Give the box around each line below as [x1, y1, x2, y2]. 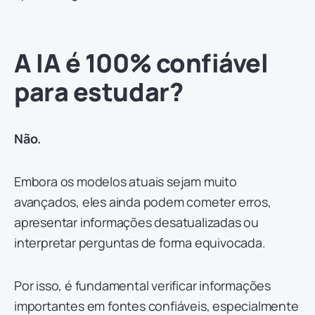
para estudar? [14, 74, 184, 109]
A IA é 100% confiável [14, 45, 269, 80]
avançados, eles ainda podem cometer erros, [14, 193, 271, 210]
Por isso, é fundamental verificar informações [14, 276, 271, 294]
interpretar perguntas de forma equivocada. [14, 233, 266, 251]
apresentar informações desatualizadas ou [14, 213, 259, 231]
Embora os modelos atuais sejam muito [14, 172, 237, 190]
